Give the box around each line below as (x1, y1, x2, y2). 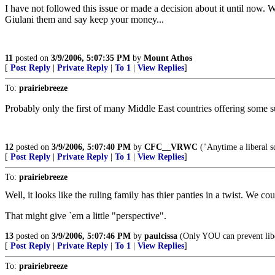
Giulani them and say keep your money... (5, 14, 164, 25)
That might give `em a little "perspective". (5, 211, 166, 221)
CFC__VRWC (144, 142, 198, 152)
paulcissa (144, 231, 177, 241)
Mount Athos (144, 53, 192, 63)
